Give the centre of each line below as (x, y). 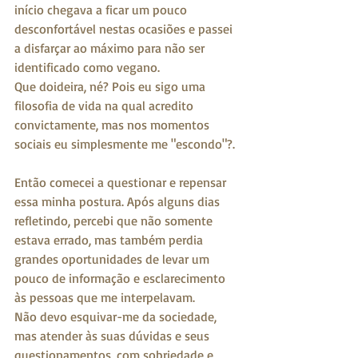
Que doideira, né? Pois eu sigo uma (111, 86)
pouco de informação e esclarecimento (121, 278)
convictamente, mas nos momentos (113, 124)
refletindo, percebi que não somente (115, 220)
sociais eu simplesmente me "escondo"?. (125, 143)
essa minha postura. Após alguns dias (119, 201)
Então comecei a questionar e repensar (122, 182)
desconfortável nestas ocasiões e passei (125, 28)
